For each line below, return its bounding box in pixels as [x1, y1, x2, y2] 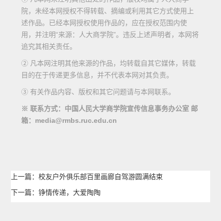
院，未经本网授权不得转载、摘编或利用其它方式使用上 [21, 7, 194, 15]
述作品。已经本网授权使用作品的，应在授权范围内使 [21, 19, 187, 27]
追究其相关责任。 [21, 42, 76, 50]
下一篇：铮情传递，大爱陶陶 [11, 188, 101, 196]
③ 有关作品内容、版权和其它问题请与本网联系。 [21, 88, 175, 96]
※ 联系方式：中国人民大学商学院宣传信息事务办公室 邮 [21, 105, 198, 112]
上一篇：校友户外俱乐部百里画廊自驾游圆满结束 [11, 173, 163, 181]
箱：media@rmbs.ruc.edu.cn [21, 116, 117, 124]
